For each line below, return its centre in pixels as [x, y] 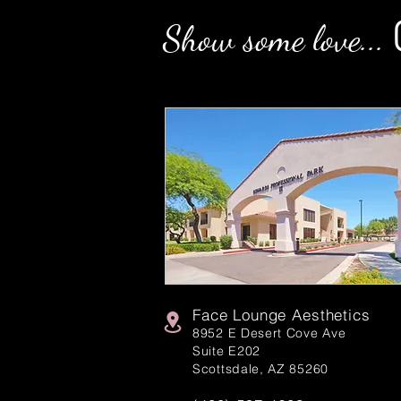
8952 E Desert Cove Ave [269, 333]
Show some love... [278, 39]
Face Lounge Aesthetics [282, 315]
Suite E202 [226, 351]
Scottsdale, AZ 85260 [260, 369]
